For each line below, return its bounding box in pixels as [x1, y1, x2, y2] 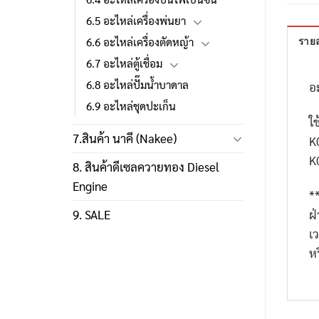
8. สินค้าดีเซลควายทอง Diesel [73, 159, 219, 175]
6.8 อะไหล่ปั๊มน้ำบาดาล [86, 78, 189, 93]
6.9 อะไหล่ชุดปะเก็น [86, 99, 176, 114]
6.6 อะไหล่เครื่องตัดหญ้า [86, 35, 194, 50]
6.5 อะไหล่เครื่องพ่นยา [86, 14, 186, 28]
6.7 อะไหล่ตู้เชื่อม [86, 56, 162, 71]
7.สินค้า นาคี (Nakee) [73, 130, 177, 147]
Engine [73, 178, 108, 194]
